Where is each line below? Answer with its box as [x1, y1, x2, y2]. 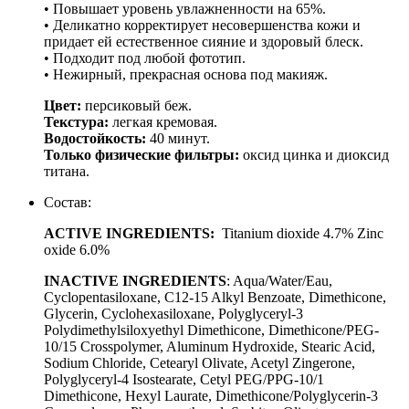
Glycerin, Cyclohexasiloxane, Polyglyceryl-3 [44, 305, 303, 321]
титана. [44, 163, 89, 179]
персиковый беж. [81, 97, 192, 113]
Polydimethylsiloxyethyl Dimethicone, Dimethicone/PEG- [44, 321, 379, 338]
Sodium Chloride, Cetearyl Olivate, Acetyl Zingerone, [44, 354, 355, 371]
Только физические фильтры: [44, 146, 243, 163]
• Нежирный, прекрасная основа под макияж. [44, 66, 328, 82]
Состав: [44, 194, 91, 210]
